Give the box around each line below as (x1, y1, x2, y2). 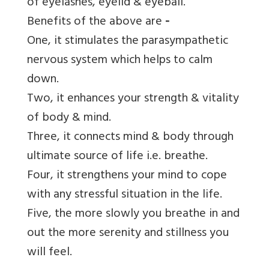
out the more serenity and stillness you (27, 223, 229, 246)
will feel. (27, 242, 72, 265)
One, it (27, 31, 62, 53)
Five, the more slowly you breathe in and (27, 204, 240, 226)
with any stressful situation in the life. (27, 184, 222, 207)
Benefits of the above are (27, 11, 165, 34)
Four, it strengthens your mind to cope (27, 165, 227, 188)
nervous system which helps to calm (27, 50, 213, 73)
